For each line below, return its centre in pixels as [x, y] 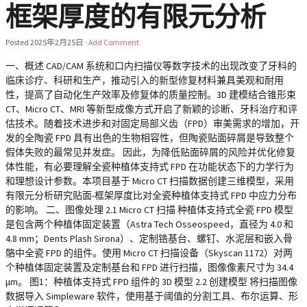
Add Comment [114, 42]
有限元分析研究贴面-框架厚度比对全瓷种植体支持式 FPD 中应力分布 [151, 195]
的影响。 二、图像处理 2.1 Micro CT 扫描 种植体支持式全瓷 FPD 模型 [149, 210]
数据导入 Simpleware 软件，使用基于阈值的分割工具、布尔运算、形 [152, 296]
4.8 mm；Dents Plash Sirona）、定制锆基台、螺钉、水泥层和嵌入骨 [149, 238]
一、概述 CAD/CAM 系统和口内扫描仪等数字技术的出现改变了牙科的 [151, 66]
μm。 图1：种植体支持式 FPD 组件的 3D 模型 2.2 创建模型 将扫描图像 [151, 282]
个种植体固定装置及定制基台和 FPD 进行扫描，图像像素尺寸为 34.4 [149, 267]
